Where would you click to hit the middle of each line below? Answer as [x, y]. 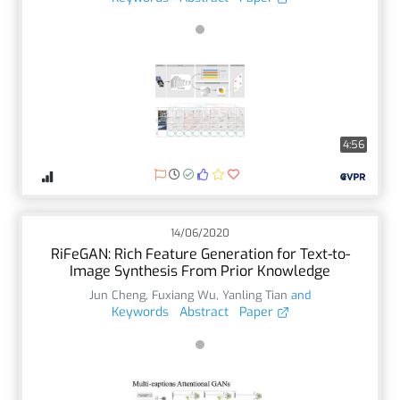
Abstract [204, 312]
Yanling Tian [255, 295]
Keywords [140, 312]
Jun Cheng [117, 295]
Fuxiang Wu [184, 295]
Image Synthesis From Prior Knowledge [200, 271]
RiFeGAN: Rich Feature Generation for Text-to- [200, 254]
